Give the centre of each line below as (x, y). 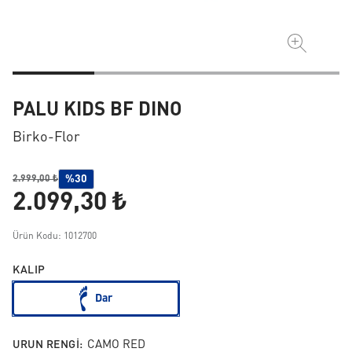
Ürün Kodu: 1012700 (55, 236)
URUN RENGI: (48, 345)
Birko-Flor (46, 137)
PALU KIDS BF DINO (97, 111)
